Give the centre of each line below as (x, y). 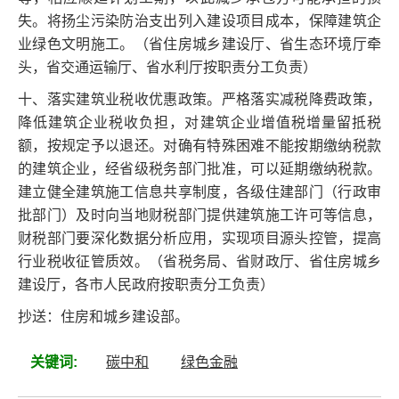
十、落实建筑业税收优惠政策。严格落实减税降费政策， (199, 99)
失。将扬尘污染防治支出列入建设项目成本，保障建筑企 (199, 21)
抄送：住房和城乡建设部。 (103, 317)
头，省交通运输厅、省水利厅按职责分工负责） (167, 67)
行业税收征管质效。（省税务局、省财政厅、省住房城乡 (199, 261)
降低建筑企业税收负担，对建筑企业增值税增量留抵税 (199, 122)
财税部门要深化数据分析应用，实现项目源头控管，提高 (199, 238)
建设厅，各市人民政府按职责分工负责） (146, 285)
